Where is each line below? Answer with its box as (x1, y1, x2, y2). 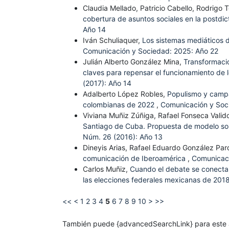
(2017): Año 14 (83, 79, 131, 88)
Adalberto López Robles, (83, 89, 167, 99)
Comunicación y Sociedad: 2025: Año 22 (83, 47, 218, 56)
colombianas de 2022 (83, 100, 156, 109)
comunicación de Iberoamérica (83, 154, 188, 163)
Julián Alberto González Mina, (83, 57, 184, 66)
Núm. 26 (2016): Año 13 (83, 132, 163, 142)
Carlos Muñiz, (83, 165, 130, 174)
